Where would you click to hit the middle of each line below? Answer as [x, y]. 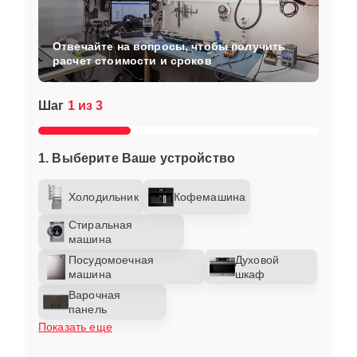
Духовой [257, 259]
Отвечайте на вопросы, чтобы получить [169, 46]
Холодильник [104, 196]
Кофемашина [210, 196]
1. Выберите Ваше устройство [137, 158]
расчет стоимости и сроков [132, 60]
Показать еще [75, 326]
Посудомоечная [111, 259]
